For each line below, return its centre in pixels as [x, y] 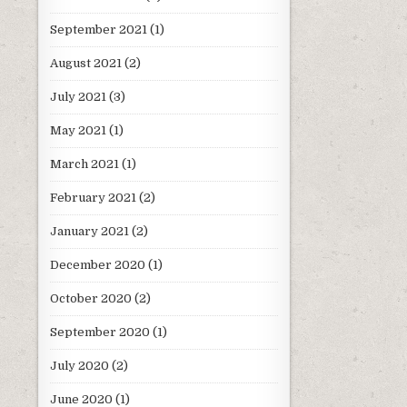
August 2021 [86, 63]
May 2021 [78, 130]
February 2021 [93, 197]
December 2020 [98, 264]
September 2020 [100, 332]
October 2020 [91, 298]
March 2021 [84, 164]
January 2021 [89, 231]
